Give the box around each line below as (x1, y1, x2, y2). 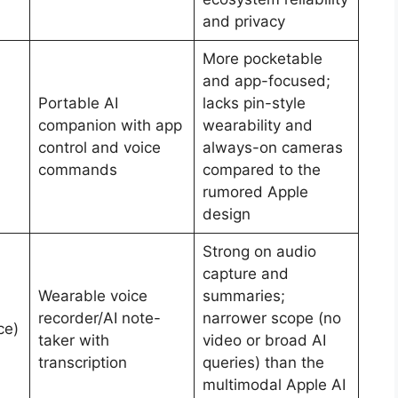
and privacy (202, 12, 285, 30)
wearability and (202, 115, 313, 134)
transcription (37, 353, 127, 371)
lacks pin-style (202, 93, 306, 112)
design (202, 204, 251, 223)
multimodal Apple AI (202, 375, 346, 394)
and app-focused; (202, 71, 330, 90)
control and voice (37, 138, 161, 156)
